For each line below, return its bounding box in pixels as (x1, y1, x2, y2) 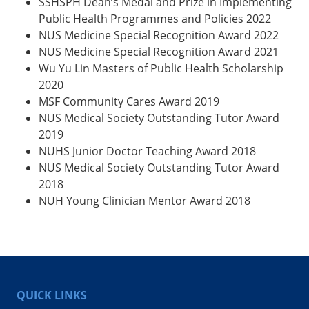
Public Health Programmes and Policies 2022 (39, 10, 271, 26)
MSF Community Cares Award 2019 (39, 93, 219, 109)
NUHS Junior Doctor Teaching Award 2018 (39, 143, 256, 159)
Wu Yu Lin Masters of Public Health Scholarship (39, 60, 283, 76)
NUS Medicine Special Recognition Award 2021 (39, 43, 279, 59)
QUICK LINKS (17, 287, 87, 303)
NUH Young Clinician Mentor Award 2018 (39, 192, 250, 208)
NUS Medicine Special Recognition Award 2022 (39, 27, 279, 43)
